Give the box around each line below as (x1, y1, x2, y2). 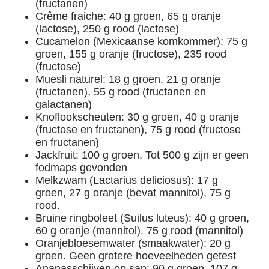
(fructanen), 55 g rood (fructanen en (35, 85, 207, 98)
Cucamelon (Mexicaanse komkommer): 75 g (35, 35, 248, 47)
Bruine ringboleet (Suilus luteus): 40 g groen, (35, 211, 250, 224)
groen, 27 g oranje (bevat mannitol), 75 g (35, 186, 231, 199)
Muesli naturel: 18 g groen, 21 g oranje (35, 73, 221, 85)
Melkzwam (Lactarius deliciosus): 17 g (35, 174, 219, 186)
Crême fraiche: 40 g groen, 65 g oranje (35, 10, 222, 22)
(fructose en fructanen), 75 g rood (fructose (35, 123, 241, 136)
